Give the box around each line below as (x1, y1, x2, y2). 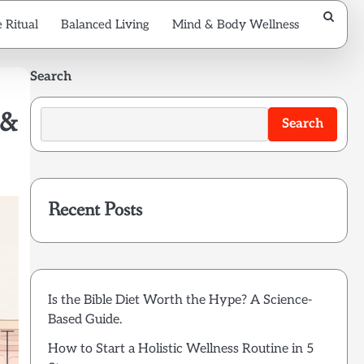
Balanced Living (61, 16, 149, 32)
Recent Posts (47, 197, 142, 223)
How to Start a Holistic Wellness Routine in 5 (47, 341, 314, 357)
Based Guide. (47, 312, 122, 328)
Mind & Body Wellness (172, 16, 299, 32)
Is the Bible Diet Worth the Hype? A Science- (47, 292, 312, 309)
